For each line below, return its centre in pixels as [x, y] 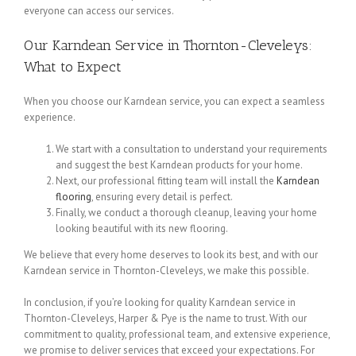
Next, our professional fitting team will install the [166, 181]
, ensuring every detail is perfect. [162, 197]
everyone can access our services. [99, 11]
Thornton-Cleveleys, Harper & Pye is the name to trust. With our [165, 319]
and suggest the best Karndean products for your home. [179, 165]
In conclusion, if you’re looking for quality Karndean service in [160, 303]
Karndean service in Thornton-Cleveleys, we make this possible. [166, 271]
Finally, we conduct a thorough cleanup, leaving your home [186, 213]
